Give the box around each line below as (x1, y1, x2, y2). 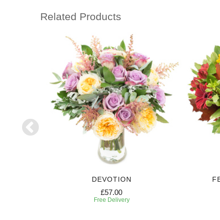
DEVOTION (91, 175, 132, 184)
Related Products (40, 11, 121, 23)
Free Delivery (93, 196, 130, 204)
